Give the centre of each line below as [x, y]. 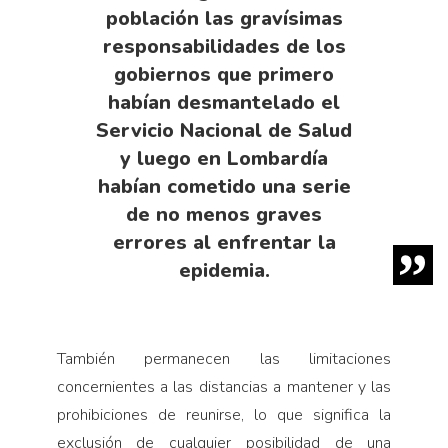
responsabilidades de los [224, 47]
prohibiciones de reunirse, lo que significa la [224, 415]
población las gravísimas [224, 19]
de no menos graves [224, 215]
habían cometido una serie [224, 187]
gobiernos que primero [224, 75]
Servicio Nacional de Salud [224, 131]
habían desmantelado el [224, 103]
